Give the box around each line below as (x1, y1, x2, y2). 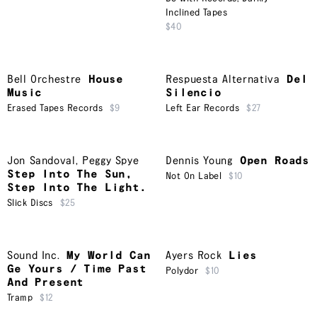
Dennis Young (166, 155, 233, 168)
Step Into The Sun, (7, 168, 133, 181)
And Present (7, 277, 84, 289)
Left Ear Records (166, 103, 240, 114)
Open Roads (239, 155, 310, 168)
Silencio (166, 87, 221, 100)
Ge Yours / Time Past (7, 263, 146, 276)
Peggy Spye (81, 155, 139, 168)
